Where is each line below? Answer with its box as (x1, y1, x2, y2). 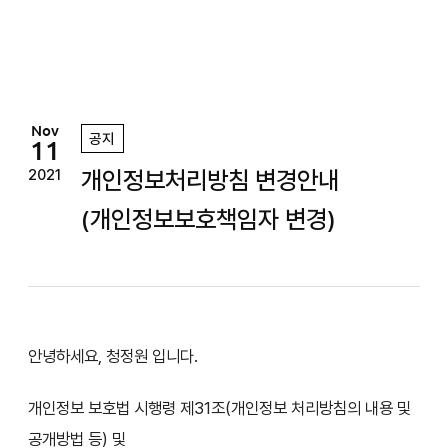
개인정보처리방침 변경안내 (80, 166, 339, 196)
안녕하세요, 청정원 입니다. (28, 346, 198, 367)
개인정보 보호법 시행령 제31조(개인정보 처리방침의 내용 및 (28, 398, 411, 419)
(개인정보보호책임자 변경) (80, 205, 336, 235)
